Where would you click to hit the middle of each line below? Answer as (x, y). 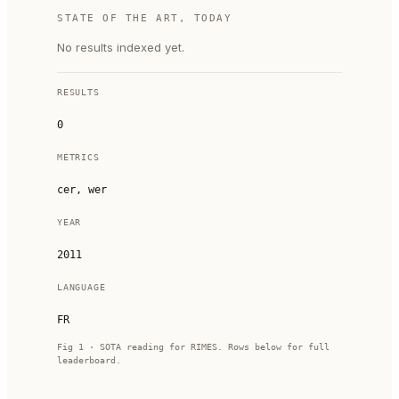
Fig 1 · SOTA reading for (124, 347)
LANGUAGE (81, 287)
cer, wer (82, 190)
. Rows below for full (273, 347)
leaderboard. (89, 360)
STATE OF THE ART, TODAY (145, 18)
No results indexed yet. (121, 47)
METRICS (78, 157)
